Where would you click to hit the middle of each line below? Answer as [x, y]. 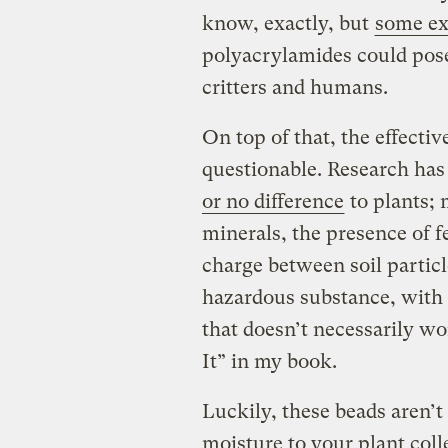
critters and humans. [294, 88]
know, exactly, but [287, 24]
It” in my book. [269, 362]
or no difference [272, 202]
